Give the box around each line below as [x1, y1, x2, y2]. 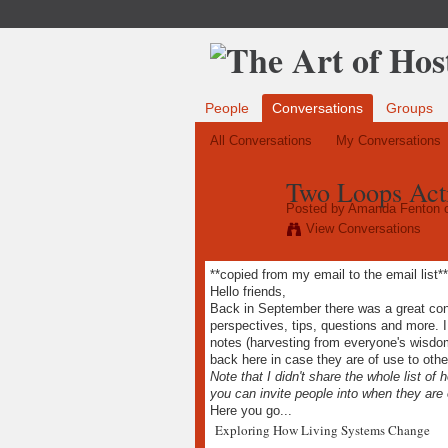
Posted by [285, 201, 348, 217]
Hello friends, [209, 284, 286, 300]
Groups [385, 100, 433, 117]
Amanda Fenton [347, 201, 440, 217]
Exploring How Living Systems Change [214, 421, 430, 440]
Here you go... [209, 403, 292, 419]
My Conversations [336, 133, 442, 149]
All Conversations [209, 133, 312, 149]
